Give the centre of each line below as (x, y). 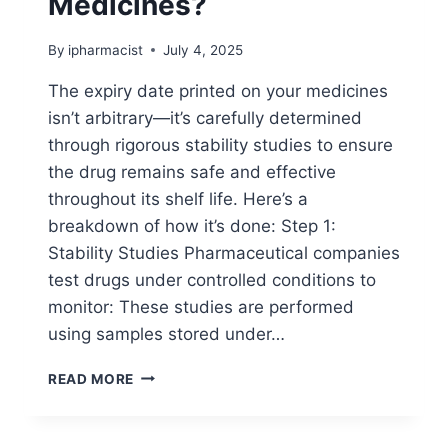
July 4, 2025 (203, 49)
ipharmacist (106, 49)
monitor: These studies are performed (201, 306)
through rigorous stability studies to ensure (220, 144)
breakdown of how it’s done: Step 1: (192, 225)
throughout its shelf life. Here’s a (178, 198)
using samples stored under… (166, 333)
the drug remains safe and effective (192, 171)
